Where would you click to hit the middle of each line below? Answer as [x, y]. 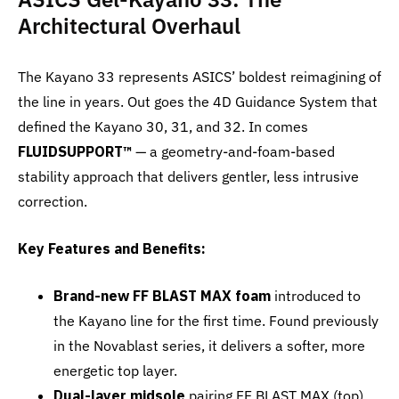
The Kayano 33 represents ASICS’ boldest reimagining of [199, 77]
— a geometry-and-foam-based [233, 151]
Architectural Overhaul [129, 26]
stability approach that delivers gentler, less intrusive [188, 176]
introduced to [316, 296]
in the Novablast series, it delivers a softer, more [209, 346]
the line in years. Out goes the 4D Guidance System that [198, 102]
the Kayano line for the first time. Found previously [216, 321]
